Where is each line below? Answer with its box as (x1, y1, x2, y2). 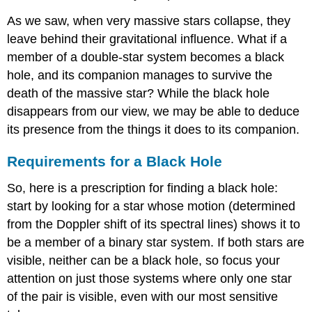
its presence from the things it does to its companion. (7, 123, 300, 137)
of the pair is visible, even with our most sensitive (7, 289, 279, 304)
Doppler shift (56, 217, 127, 231)
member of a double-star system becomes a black (7, 50, 285, 65)
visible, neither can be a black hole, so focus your (7, 253, 281, 267)
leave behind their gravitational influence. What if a (7, 32, 288, 47)
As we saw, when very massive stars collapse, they (7, 14, 291, 29)
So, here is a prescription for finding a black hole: (7, 180, 279, 195)
